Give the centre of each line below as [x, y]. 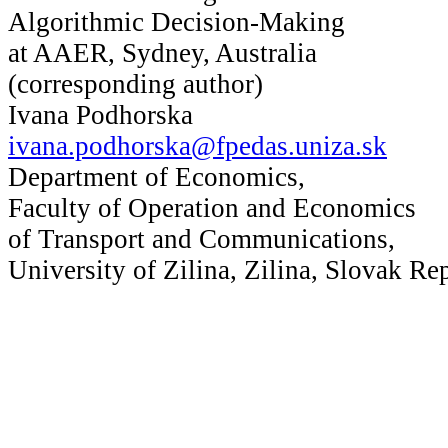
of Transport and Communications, [201, 238]
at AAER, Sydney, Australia [162, 52]
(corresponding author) [135, 83]
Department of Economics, [156, 176]
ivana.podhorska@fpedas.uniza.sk [197, 145]
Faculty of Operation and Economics [212, 207]
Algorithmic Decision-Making [176, 21]
